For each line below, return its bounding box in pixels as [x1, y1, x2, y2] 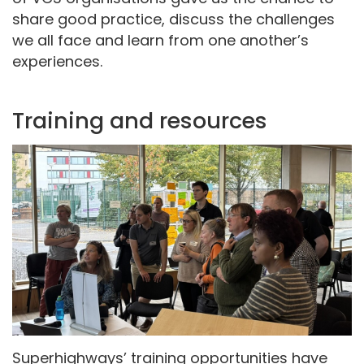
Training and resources [12, 105, 267, 136]
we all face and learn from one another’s [12, 29, 309, 50]
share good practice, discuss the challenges [12, 8, 335, 29]
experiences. [12, 50, 102, 71]
